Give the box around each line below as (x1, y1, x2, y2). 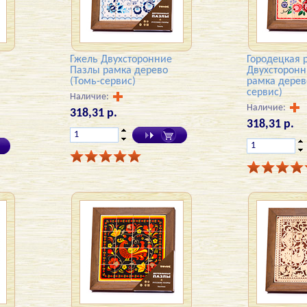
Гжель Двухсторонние (70, 54, 173, 66)
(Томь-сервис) (70, 76, 136, 88)
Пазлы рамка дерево (70, 65, 169, 77)
